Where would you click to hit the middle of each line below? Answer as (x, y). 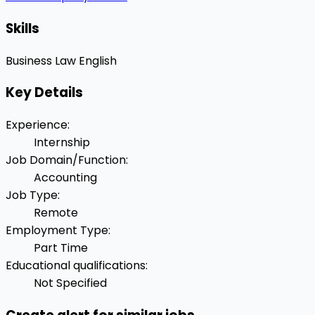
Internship (62, 143)
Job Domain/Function (66, 160)
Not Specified (70, 283)
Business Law (41, 60)
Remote (56, 213)
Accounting (65, 178)
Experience (37, 125)
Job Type (32, 195)
